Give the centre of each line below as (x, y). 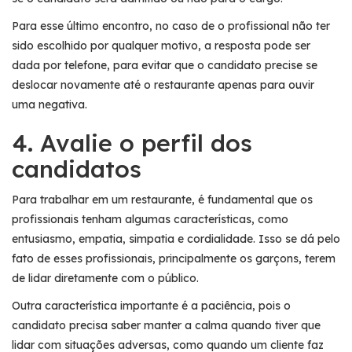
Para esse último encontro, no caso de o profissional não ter (171, 26)
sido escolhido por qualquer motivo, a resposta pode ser (161, 45)
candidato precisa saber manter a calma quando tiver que (166, 325)
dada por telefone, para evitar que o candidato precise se (165, 65)
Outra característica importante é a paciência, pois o (151, 305)
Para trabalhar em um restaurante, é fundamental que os (162, 199)
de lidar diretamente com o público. (105, 278)
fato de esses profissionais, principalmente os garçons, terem (174, 258)
